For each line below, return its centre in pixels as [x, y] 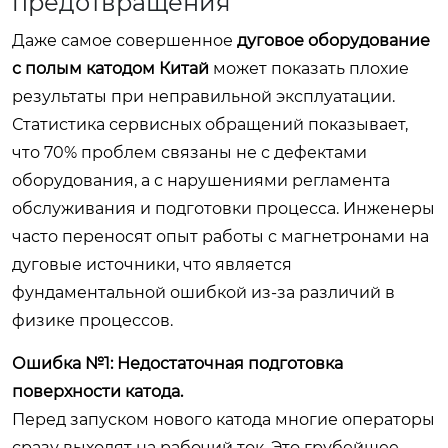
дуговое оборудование [333, 40]
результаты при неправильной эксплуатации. [203, 96]
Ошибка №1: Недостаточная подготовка [177, 363]
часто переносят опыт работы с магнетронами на [220, 236]
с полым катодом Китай [110, 68]
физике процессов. [92, 320]
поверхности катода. [97, 391]
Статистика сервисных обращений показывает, [210, 124]
